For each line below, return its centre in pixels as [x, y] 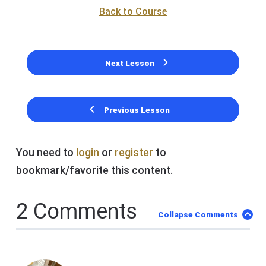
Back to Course [133, 12]
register [134, 153]
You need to [46, 153]
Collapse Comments [198, 215]
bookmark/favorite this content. [94, 170]
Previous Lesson [137, 110]
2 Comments [77, 212]
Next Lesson [129, 63]
